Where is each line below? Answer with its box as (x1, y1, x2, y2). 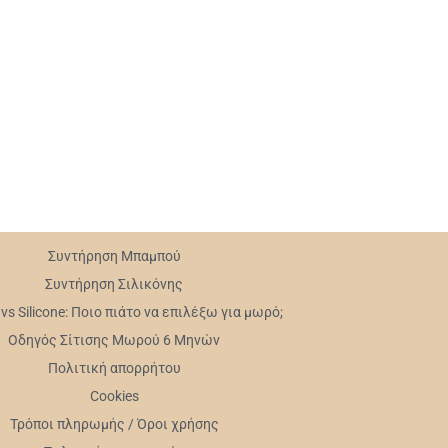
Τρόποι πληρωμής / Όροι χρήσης (9, 416, 219, 432)
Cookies (89, 388, 139, 404)
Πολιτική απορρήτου (47, 360, 181, 376)
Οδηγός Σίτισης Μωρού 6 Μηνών (8, 332, 221, 348)
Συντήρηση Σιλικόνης (45, 276, 184, 292)
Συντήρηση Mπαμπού (47, 248, 181, 264)
